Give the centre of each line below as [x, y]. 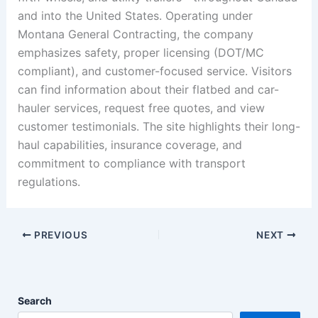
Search [34, 301]
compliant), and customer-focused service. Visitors [154, 71]
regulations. [49, 182]
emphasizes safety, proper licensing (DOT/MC [141, 53]
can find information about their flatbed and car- [148, 89]
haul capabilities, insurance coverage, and [130, 145]
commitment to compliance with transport [131, 163]
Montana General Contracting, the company [135, 34]
